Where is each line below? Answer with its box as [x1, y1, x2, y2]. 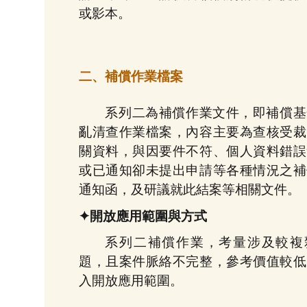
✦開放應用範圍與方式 [79, 208, 207, 223]
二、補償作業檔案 [79, 69, 183, 84]
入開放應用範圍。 [79, 273, 183, 288]
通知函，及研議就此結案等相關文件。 [79, 182, 300, 197]
